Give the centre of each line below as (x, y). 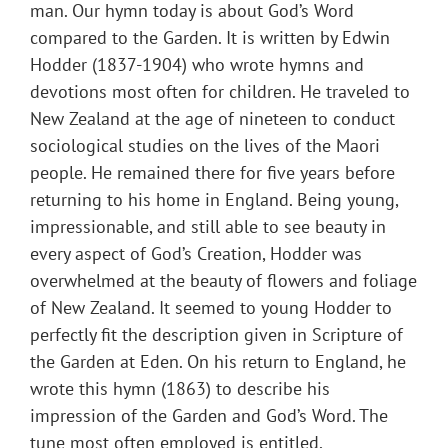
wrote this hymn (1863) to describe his (180, 389)
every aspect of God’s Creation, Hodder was (196, 254)
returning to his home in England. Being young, (214, 200)
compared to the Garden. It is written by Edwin (210, 38)
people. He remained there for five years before (212, 173)
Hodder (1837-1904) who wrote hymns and (197, 65)
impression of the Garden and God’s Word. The (209, 416)
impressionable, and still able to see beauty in (208, 227)
